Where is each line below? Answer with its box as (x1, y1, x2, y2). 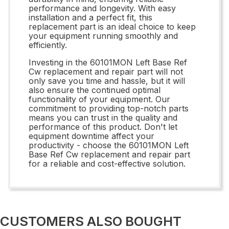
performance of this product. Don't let (29, 121, 177, 132)
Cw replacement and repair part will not (29, 66, 183, 77)
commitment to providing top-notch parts (29, 103, 189, 113)
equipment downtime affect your (29, 130, 154, 141)
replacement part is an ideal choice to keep (29, 21, 196, 32)
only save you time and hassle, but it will (29, 75, 185, 86)
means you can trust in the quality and (29, 112, 177, 123)
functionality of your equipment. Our (29, 94, 170, 104)
